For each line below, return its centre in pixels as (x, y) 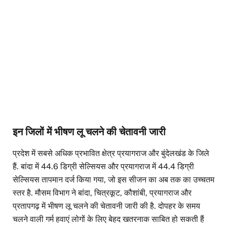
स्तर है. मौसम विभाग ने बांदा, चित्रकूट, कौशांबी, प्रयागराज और (102, 193)
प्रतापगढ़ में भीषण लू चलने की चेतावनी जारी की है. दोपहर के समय (106, 206)
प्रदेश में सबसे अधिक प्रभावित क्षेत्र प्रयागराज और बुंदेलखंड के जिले (111, 154)
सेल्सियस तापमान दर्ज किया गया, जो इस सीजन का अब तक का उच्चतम (113, 180)
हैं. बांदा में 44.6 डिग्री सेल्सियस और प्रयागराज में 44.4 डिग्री (103, 167)
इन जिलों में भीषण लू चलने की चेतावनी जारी (89, 132)
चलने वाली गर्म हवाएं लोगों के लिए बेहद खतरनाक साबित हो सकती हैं (108, 219)
